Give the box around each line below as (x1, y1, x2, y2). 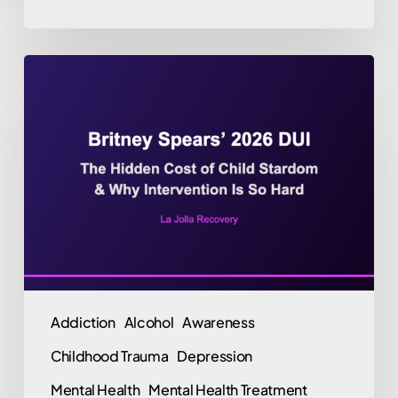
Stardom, (22, 324, 90, 345)
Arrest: (22, 164, 69, 185)
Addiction (50, 313, 115, 332)
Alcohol (123, 313, 174, 332)
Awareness (182, 313, 255, 332)
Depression (177, 346, 253, 366)
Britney (22, 58, 73, 78)
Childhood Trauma (50, 346, 169, 366)
